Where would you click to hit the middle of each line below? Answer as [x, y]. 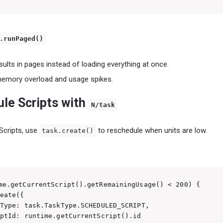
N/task [103, 105]
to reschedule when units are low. [152, 130]
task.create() [68, 130]
